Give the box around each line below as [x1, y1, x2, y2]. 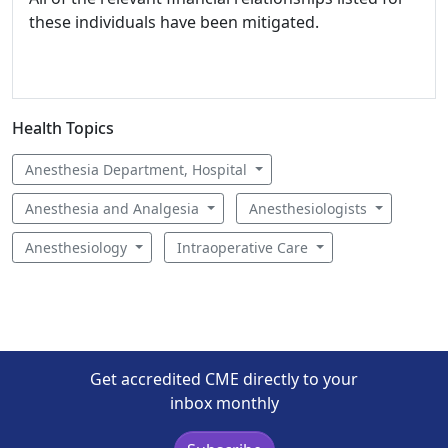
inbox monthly [169, 391, 279, 414]
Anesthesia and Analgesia [25, 198, 203, 218]
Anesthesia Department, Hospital [25, 159, 251, 179]
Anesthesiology [25, 237, 131, 257]
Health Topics [12, 116, 114, 139]
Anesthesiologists [248, 198, 371, 218]
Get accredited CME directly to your [90, 367, 358, 390]
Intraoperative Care [176, 237, 312, 257]
